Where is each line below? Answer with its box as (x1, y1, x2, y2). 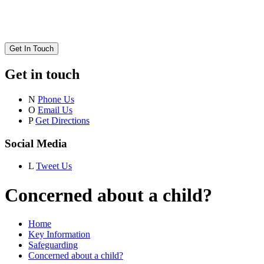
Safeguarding (28, 240, 78, 250)
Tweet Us (36, 161, 72, 171)
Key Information (28, 229, 90, 240)
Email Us (38, 104, 72, 115)
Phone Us (38, 94, 74, 104)
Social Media (5, 137, 67, 150)
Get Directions (35, 115, 90, 126)
